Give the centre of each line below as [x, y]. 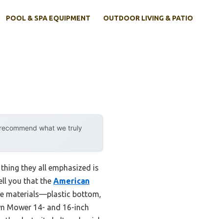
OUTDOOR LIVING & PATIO [148, 18]
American [71, 181]
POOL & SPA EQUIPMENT [48, 18]
